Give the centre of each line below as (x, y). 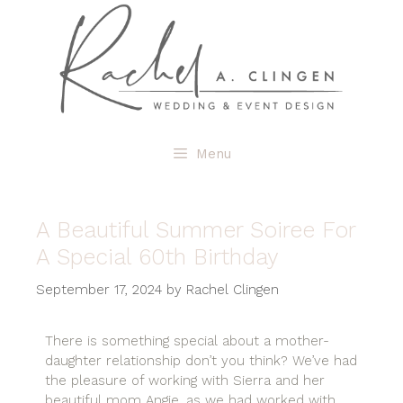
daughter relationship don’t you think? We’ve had (201, 361)
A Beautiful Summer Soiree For (196, 230)
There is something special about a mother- (187, 341)
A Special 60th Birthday (157, 257)
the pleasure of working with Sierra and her (185, 381)
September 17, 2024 (99, 289)
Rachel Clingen (233, 289)
